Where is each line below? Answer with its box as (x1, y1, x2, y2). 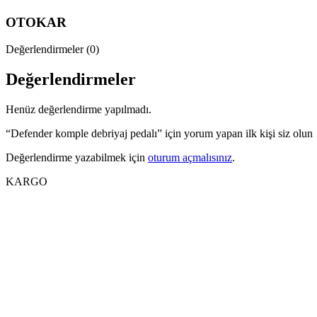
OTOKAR (6, 14, 67, 30)
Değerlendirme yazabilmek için (6, 151, 148, 164)
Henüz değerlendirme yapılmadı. (6, 103, 151, 116)
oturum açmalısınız (148, 151, 232, 164)
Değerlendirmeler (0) (6, 43, 99, 56)
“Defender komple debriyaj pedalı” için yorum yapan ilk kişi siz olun (6, 127, 313, 140)
